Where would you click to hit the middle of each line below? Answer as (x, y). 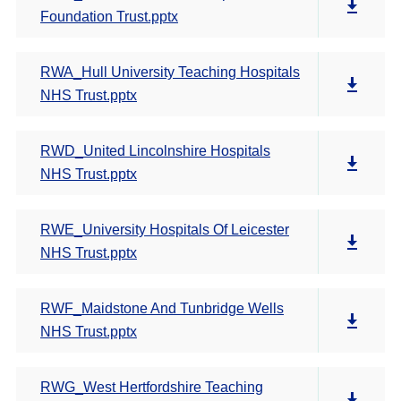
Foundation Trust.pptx (109, 17)
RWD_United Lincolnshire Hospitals (155, 151)
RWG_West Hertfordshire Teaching (152, 387)
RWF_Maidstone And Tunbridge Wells (162, 308)
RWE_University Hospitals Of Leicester (165, 230)
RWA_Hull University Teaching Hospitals (170, 72)
